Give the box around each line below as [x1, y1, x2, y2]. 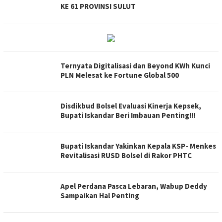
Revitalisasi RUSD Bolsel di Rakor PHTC [60, 151, 193, 160]
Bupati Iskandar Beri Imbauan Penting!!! [60, 111, 195, 120]
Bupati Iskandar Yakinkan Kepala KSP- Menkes [60, 141, 216, 151]
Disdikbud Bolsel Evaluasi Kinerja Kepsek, [60, 101, 201, 111]
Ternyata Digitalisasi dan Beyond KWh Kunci [60, 61, 210, 70]
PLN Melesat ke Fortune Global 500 [60, 70, 179, 80]
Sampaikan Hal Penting [60, 191, 139, 200]
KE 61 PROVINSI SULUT [60, 1, 136, 11]
